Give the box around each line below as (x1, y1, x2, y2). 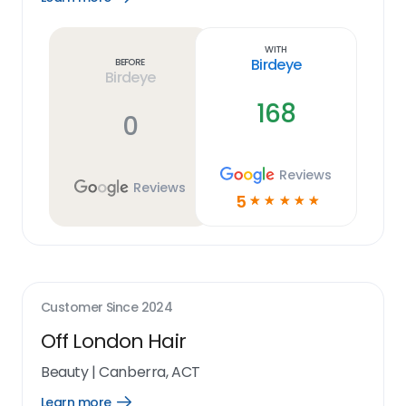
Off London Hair (41, 327, 186, 355)
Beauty (41, 362, 89, 382)
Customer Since (41, 298, 141, 316)
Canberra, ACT (99, 362, 200, 382)
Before (115, 54, 145, 69)
